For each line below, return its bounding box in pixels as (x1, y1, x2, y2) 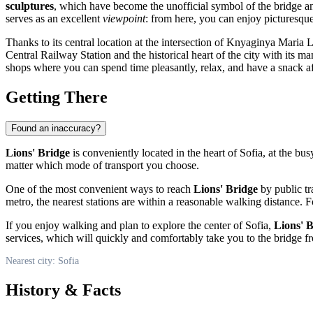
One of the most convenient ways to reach (6, 182, 194, 195)
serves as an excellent (6, 12, 103, 24)
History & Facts (6, 280, 121, 299)
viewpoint (103, 12, 145, 24)
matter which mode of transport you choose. (6, 159, 199, 171)
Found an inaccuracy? (11, 122, 101, 133)
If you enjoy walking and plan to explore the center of (6, 219, 245, 231)
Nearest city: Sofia (6, 255, 79, 266)
